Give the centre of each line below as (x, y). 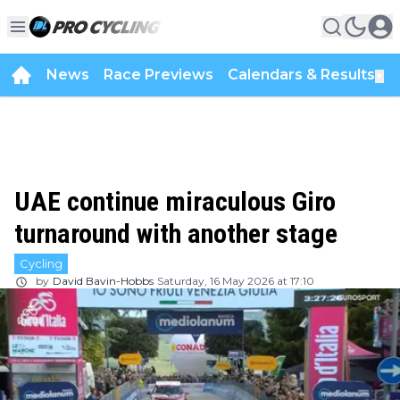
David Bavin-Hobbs (103, 281)
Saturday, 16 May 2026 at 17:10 (236, 281)
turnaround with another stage (176, 233)
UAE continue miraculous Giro (175, 201)
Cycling (41, 263)
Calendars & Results (301, 75)
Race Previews (158, 75)
